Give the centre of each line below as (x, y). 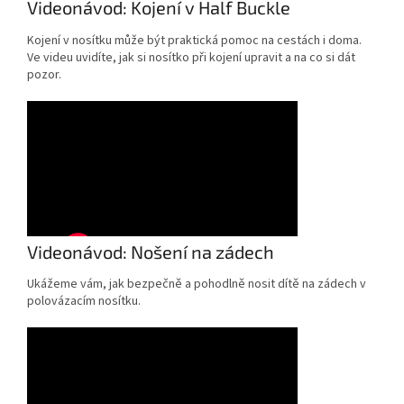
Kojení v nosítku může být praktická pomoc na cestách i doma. (194, 40)
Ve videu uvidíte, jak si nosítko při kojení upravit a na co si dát (191, 57)
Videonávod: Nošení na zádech (151, 251)
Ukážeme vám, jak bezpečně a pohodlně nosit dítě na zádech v (197, 285)
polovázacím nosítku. (84, 302)
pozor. (44, 74)
